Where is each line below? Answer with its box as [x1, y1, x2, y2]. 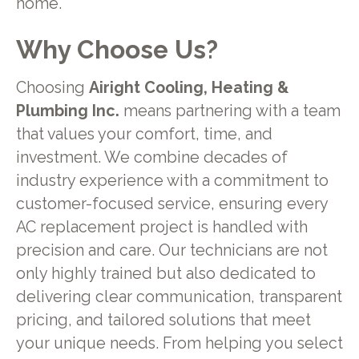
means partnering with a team [119, 102, 341, 121]
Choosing [15, 79, 89, 98]
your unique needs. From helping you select [15, 334, 343, 353]
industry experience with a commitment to [15, 171, 329, 191]
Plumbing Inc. [15, 102, 119, 121]
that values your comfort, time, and [15, 125, 272, 144]
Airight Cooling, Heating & [88, 79, 288, 98]
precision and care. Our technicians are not [15, 241, 328, 260]
